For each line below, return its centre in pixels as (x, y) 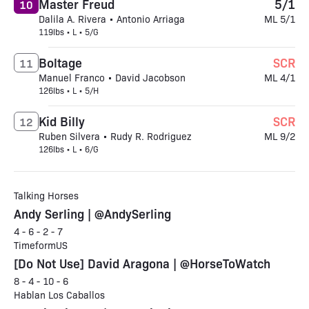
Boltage (60, 62)
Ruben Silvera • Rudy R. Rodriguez (115, 136)
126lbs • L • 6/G (69, 149)
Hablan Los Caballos (59, 295)
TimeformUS (41, 245)
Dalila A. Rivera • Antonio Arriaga (112, 19)
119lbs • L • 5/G (69, 32)
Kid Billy (62, 121)
